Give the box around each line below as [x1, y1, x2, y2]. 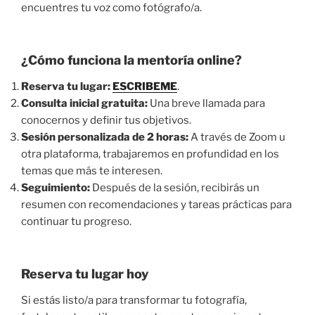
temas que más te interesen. [21, 165, 162, 178]
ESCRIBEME [112, 80, 177, 94]
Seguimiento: [21, 181, 90, 195]
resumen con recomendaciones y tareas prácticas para [21, 198, 292, 212]
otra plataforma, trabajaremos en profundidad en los [21, 148, 279, 161]
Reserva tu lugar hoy [21, 266, 148, 281]
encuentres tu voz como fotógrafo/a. [21, 1, 202, 15]
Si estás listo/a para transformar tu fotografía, [21, 294, 247, 307]
